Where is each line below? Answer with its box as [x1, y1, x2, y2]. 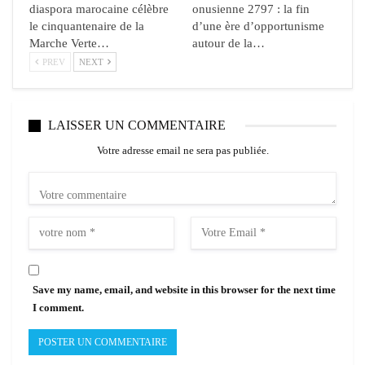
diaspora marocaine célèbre [29, 2, 169, 16]
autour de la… [192, 37, 265, 51]
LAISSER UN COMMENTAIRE [48, 118, 226, 133]
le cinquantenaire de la [29, 20, 144, 33]
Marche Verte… [29, 37, 109, 51]
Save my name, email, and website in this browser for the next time [33, 284, 336, 297]
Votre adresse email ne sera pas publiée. [96, 144, 269, 157]
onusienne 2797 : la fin [192, 2, 310, 16]
